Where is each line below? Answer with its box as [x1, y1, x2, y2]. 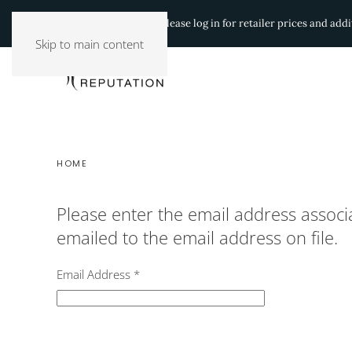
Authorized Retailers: [57, 16, 158, 31]
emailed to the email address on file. [57, 225, 338, 249]
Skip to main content [35, 36, 144, 52]
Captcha [56, 323, 99, 339]
